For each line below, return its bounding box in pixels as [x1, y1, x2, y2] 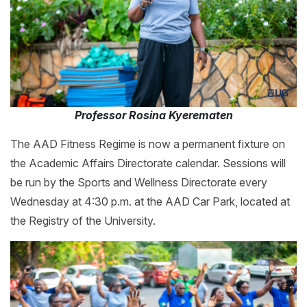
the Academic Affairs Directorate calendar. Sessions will [10, 156, 286, 171]
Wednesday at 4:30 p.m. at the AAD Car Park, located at [10, 195, 290, 209]
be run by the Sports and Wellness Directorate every [10, 175, 267, 190]
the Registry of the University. [10, 214, 156, 228]
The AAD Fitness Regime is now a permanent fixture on [10, 137, 285, 151]
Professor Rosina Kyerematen [74, 108, 233, 123]
